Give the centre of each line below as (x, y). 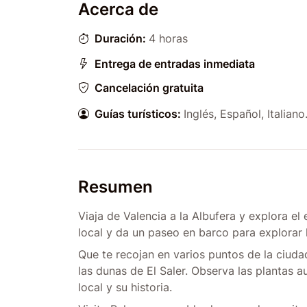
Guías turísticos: (138, 113)
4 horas (168, 38)
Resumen (115, 187)
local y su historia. (125, 287)
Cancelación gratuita (149, 88)
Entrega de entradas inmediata (175, 64)
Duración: (120, 38)
